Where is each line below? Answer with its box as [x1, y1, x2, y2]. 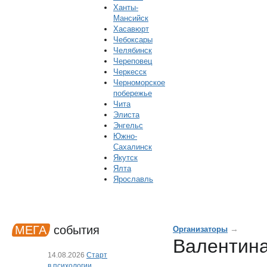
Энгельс [113, 121, 143, 130]
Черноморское [113, 78, 165, 87]
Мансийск [113, 14, 148, 23]
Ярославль [113, 175, 153, 184]
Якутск [113, 153, 138, 162]
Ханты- [113, 3, 138, 12]
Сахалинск [113, 142, 152, 151]
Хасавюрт [113, 24, 149, 33]
